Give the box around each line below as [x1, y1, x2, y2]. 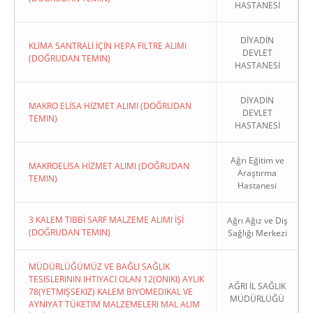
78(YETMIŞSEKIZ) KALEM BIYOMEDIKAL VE [29, 286, 193, 298]
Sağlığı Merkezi [227, 227, 287, 239]
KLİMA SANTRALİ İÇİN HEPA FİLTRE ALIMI [29, 40, 187, 52]
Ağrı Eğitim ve [230, 154, 284, 166]
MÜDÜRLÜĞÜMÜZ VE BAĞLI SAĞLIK [29, 261, 170, 272]
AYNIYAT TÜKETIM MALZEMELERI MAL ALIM [29, 298, 200, 310]
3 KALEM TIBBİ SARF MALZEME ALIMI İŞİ [29, 214, 184, 226]
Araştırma [238, 167, 277, 179]
